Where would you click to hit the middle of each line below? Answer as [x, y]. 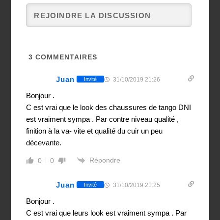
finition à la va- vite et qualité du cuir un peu [95, 131]
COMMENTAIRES [65, 57]
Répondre [105, 160]
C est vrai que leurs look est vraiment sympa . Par [107, 213]
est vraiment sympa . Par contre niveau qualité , [103, 119]
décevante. [44, 142]
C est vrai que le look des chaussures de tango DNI [109, 107]
